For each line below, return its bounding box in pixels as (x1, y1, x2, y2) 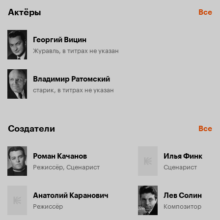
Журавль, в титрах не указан (33, 45, 119, 55)
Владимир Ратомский (33, 75, 110, 83)
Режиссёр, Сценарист (33, 161, 100, 171)
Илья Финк (164, 152, 202, 161)
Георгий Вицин (33, 35, 86, 44)
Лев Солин (164, 191, 202, 200)
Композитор (164, 200, 201, 210)
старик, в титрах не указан (33, 84, 114, 94)
